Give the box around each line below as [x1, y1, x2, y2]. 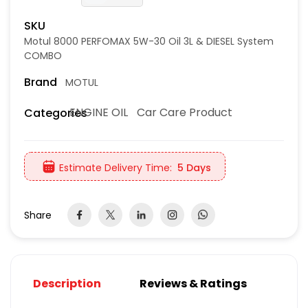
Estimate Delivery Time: [59, 160, 172, 175]
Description [33, 276, 101, 292]
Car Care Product [137, 104, 233, 121]
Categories [24, 104, 87, 121]
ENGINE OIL [69, 104, 129, 121]
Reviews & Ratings [140, 276, 247, 292]
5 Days [177, 160, 211, 175]
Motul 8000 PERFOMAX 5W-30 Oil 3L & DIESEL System [24, 34, 274, 49]
